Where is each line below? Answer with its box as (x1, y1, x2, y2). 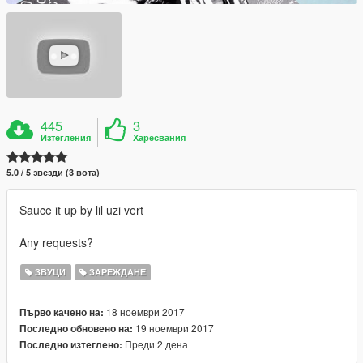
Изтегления (41, 131, 92, 144)
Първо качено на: (19, 305, 104, 320)
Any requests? (19, 234, 93, 251)
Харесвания (133, 131, 186, 144)
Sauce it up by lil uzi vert (19, 202, 143, 219)
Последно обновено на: (19, 322, 133, 336)
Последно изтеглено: (19, 338, 122, 352)
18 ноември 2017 (104, 305, 185, 319)
